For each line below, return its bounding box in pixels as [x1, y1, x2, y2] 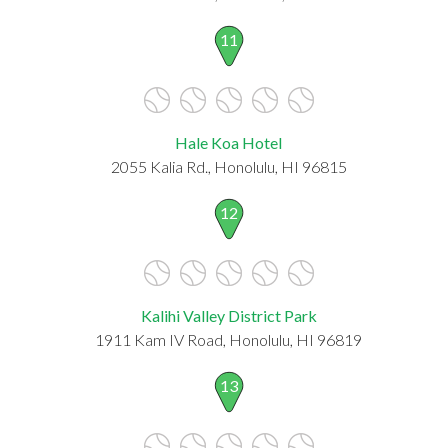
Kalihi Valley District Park [140, 305, 317, 325]
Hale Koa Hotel [175, 132, 282, 152]
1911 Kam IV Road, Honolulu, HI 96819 [95, 329, 362, 349]
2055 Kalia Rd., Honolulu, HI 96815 [110, 156, 347, 176]
